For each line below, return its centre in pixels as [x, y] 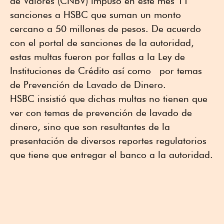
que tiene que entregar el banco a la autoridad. [111, 154]
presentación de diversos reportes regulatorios [108, 140]
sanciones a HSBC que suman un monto [95, 14]
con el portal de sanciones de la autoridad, [102, 42]
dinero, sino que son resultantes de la [90, 126]
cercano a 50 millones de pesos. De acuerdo [105, 28]
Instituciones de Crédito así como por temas [106, 70]
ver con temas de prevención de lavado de [101, 112]
